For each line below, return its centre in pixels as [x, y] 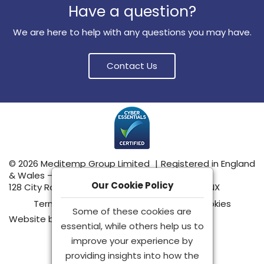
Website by [34, 219]
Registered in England [208, 164]
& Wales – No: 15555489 [62, 175]
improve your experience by [132, 241]
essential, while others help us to [132, 226]
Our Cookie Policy [132, 185]
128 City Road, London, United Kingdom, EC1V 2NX [114, 187]
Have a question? [132, 11]
